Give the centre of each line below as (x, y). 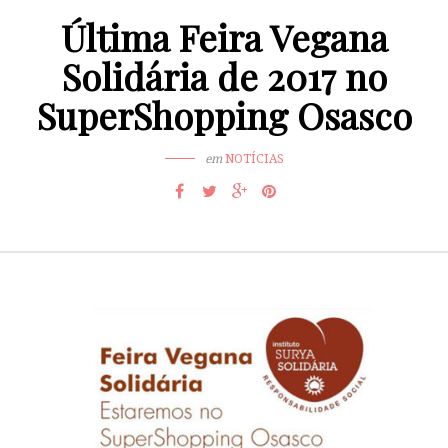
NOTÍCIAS (254, 159)
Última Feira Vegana (224, 37)
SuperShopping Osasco (224, 115)
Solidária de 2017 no (224, 76)
